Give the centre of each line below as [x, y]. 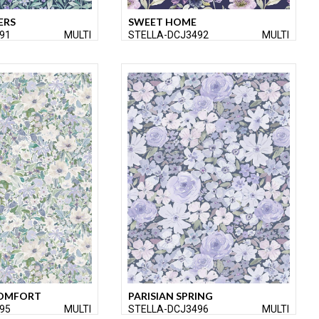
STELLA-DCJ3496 [168, 309]
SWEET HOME [162, 22]
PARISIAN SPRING [171, 296]
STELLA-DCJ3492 [168, 35]
